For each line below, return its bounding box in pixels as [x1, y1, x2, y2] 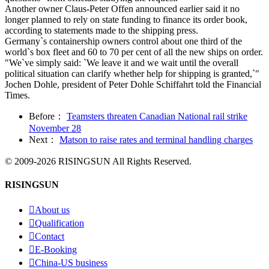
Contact [35, 231, 64, 242]
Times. [5, 89, 30, 100]
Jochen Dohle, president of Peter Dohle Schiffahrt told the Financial [5, 79, 261, 89]
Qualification [35, 218, 84, 229]
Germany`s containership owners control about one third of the [5, 35, 242, 46]
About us [35, 205, 70, 216]
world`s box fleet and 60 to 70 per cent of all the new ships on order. [5, 46, 263, 57]
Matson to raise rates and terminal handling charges [59, 134, 253, 145]
